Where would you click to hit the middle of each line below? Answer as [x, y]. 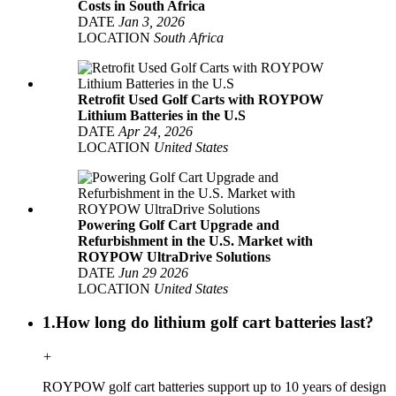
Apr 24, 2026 [156, 131]
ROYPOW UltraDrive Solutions [174, 256]
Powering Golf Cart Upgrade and [179, 225]
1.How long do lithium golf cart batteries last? [208, 323]
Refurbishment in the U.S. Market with [195, 240]
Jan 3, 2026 [152, 21]
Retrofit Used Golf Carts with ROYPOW [201, 99]
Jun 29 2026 [153, 272]
